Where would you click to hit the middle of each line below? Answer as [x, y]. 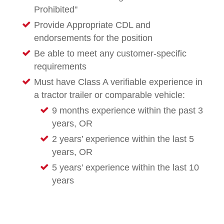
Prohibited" [56, 10]
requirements [60, 67]
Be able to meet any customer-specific [110, 54]
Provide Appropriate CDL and [92, 25]
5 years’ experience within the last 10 [125, 168]
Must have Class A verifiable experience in [118, 82]
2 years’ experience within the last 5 [123, 139]
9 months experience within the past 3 [127, 111]
